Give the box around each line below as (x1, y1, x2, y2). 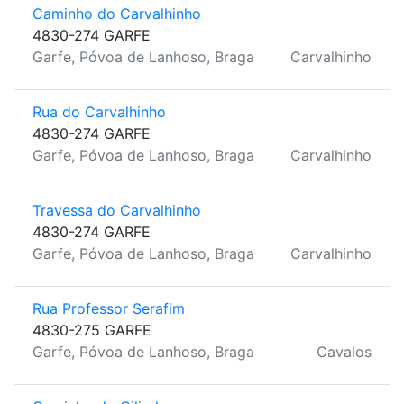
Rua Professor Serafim (32, 299, 185, 317)
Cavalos (317, 343, 372, 361)
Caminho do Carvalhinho (32, 5, 201, 23)
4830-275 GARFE (32, 321, 151, 339)
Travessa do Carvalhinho (32, 201, 201, 219)
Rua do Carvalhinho (32, 103, 166, 121)
